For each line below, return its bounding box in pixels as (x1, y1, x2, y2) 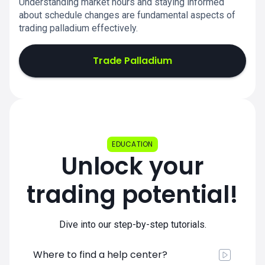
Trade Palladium (93, 54, 172, 67)
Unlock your (61, 150, 204, 183)
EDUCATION (112, 139, 153, 149)
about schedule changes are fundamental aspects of (19, 9, 235, 21)
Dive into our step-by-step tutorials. (59, 219, 206, 230)
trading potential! (27, 178, 238, 211)
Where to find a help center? (33, 248, 167, 261)
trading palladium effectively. (19, 22, 138, 34)
